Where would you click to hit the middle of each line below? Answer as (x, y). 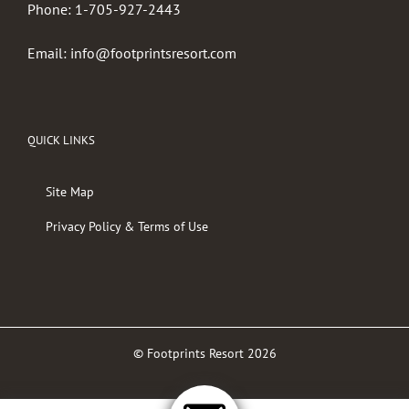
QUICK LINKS (61, 141)
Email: (49, 53)
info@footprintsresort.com (153, 53)
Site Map (70, 192)
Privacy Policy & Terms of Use (127, 227)
